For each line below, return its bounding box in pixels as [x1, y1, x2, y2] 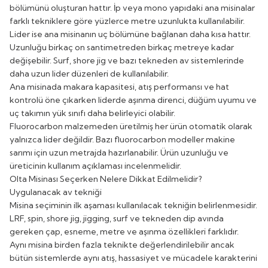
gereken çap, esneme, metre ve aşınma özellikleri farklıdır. [10, 226, 239, 237]
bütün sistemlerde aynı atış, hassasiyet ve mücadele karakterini [10, 252, 257, 263]
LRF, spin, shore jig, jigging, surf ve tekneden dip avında [10, 212, 224, 224]
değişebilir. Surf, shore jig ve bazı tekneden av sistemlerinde [10, 54, 244, 66]
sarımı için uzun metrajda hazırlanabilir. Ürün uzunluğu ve [10, 147, 229, 158]
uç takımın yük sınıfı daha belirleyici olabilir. [10, 107, 175, 118]
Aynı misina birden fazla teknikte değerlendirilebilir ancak [10, 239, 234, 250]
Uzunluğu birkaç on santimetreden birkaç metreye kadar [10, 41, 234, 53]
